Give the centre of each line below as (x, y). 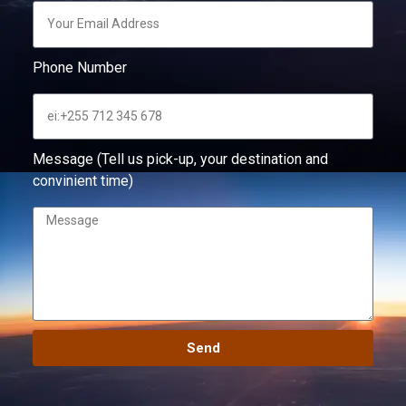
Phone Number (79, 67)
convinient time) (82, 181)
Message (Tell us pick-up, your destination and (180, 159)
